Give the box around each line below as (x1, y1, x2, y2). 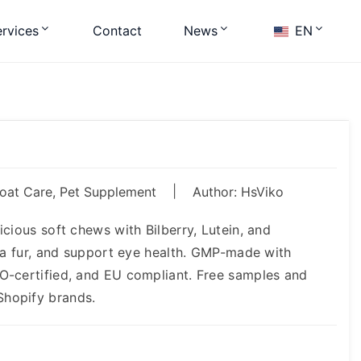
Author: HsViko (193, 184, 284, 200)
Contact (93, 23, 142, 39)
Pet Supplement (60, 184, 156, 200)
